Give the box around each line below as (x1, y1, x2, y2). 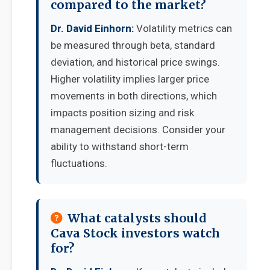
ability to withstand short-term (51, 140, 189, 152)
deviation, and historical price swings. (51, 56, 220, 68)
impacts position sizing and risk (51, 107, 194, 119)
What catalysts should (67, 211, 207, 225)
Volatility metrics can (134, 22, 232, 34)
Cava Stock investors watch (51, 226, 220, 240)
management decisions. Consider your (51, 124, 225, 136)
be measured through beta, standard (51, 39, 215, 51)
